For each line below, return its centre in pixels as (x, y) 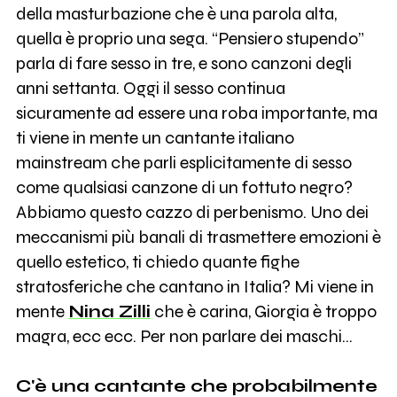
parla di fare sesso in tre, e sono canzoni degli (183, 64)
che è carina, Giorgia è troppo (263, 312)
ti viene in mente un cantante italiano (155, 138)
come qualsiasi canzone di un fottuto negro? (184, 188)
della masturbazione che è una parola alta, (176, 14)
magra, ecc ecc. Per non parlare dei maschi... (184, 337)
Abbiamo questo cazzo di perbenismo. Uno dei (192, 213)
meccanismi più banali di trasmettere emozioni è (198, 237)
